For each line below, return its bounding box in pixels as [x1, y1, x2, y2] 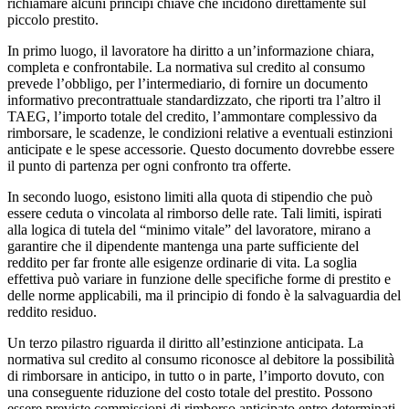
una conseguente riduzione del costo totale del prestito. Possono [7, 384, 372, 401]
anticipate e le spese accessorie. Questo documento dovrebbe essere [7, 142, 394, 158]
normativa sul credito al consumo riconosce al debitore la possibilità [7, 351, 394, 368]
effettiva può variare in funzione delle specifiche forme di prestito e [7, 271, 391, 288]
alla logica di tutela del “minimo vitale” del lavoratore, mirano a [7, 222, 371, 238]
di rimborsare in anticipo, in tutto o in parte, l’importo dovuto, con [7, 368, 384, 384]
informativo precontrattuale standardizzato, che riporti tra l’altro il [7, 92, 381, 109]
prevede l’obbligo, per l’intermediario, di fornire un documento [7, 76, 368, 92]
